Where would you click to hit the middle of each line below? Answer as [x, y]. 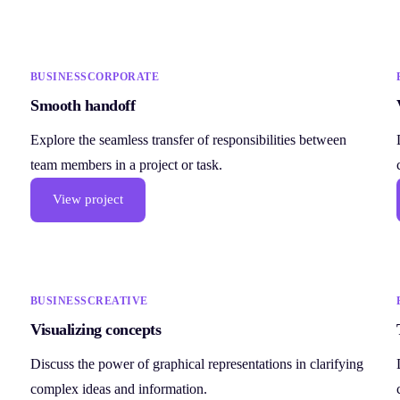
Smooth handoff [83, 105]
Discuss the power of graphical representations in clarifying [197, 364]
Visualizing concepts [96, 330]
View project [88, 200]
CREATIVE [117, 301]
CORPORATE [123, 76]
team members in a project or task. [126, 164]
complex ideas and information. [119, 389]
